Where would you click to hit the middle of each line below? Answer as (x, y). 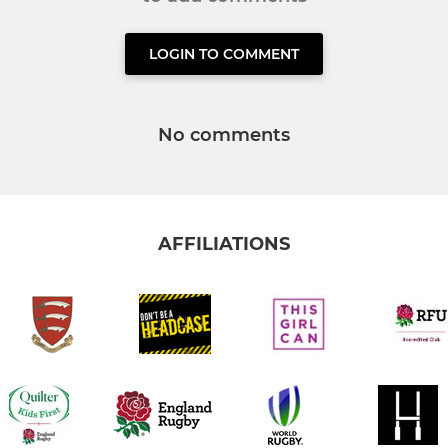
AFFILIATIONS (224, 244)
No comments (224, 134)
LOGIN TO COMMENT (224, 53)
